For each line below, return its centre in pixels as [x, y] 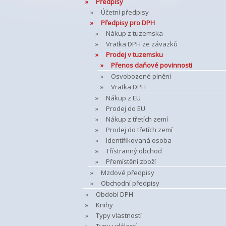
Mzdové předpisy [128, 173]
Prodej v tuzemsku [134, 54]
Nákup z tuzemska [134, 33]
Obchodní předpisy [130, 183]
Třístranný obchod [134, 151]
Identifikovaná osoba [139, 140]
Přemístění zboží [131, 161]
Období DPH [115, 194]
